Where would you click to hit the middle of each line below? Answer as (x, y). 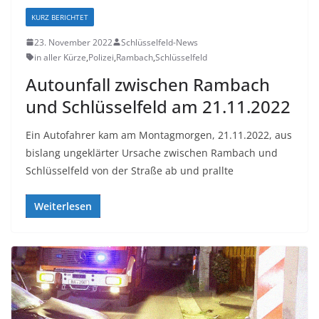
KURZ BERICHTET (60, 17)
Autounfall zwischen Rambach (148, 84)
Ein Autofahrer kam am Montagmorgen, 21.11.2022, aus (159, 135)
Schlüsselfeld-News (159, 42)
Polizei (101, 57)
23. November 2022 (73, 42)
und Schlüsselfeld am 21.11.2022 (158, 106)
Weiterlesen (63, 206)
